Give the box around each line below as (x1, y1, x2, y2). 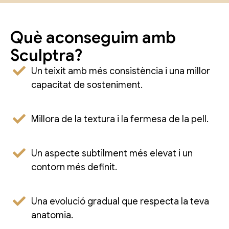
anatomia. (31, 209, 74, 221)
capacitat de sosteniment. (31, 79, 143, 90)
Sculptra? (10, 44, 82, 65)
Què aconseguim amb (10, 27, 176, 48)
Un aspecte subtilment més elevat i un (31, 147, 193, 159)
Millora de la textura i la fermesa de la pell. (31, 113, 209, 125)
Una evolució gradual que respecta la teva (31, 195, 210, 207)
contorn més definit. (31, 161, 118, 173)
